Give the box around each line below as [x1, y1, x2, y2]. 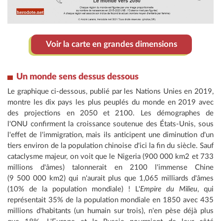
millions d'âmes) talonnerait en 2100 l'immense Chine [7, 164, 214, 172]
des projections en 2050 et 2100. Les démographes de [7, 110, 214, 117]
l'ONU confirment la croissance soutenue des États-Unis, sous [7, 120, 214, 128]
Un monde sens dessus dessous [16, 73, 139, 82]
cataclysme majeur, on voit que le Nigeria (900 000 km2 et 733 [7, 153, 214, 161]
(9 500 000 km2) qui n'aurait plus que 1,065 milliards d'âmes [7, 175, 214, 183]
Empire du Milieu [140, 185, 197, 193]
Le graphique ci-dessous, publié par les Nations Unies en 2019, [7, 88, 214, 96]
